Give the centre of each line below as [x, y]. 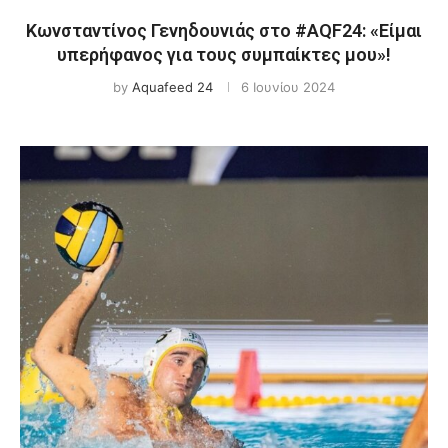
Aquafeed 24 [172, 87]
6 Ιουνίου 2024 [288, 87]
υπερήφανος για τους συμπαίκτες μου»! [224, 54]
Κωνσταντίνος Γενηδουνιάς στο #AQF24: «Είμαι [224, 30]
